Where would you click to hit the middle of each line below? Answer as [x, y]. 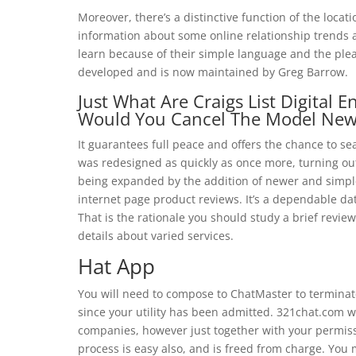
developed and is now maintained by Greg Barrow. [213, 72]
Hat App [116, 266]
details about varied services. [156, 236]
